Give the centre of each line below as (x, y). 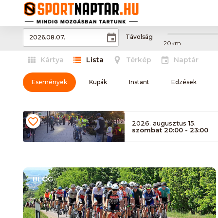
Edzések (184, 82)
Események (49, 82)
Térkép (139, 60)
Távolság (139, 37)
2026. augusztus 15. (164, 123)
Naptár (186, 60)
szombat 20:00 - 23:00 (170, 130)
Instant (139, 82)
